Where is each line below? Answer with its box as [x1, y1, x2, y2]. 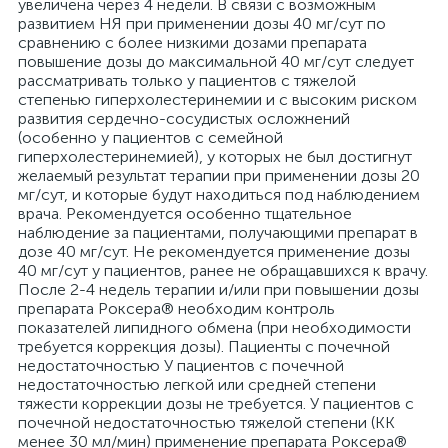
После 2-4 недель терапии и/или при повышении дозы [18, 280, 419, 299]
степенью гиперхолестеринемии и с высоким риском [18, 90, 417, 109]
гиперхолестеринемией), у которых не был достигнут [18, 147, 412, 166]
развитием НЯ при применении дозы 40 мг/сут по [18, 14, 386, 33]
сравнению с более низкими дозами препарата [18, 33, 367, 52]
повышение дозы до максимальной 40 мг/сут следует [18, 52, 414, 71]
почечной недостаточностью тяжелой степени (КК [18, 413, 395, 432]
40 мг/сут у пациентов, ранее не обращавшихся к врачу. [18, 261, 428, 280]
